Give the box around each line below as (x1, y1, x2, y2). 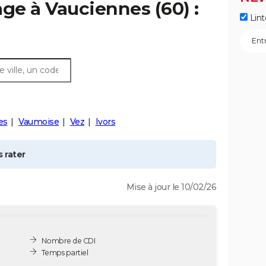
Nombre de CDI (41, 236, 96, 245)
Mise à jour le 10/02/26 (126, 182, 216, 192)
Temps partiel (41, 248, 88, 257)
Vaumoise (18, 116, 59, 127)
